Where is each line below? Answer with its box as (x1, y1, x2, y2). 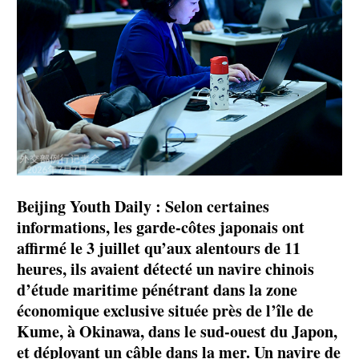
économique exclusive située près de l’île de (17, 299, 313, 323)
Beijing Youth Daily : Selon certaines (17, 195, 269, 219)
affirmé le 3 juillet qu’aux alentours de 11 (17, 236, 301, 260)
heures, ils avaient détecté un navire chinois (17, 257, 314, 281)
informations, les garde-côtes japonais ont (17, 216, 305, 240)
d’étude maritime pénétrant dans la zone (17, 278, 297, 302)
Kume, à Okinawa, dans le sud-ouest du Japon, (17, 320, 337, 344)
